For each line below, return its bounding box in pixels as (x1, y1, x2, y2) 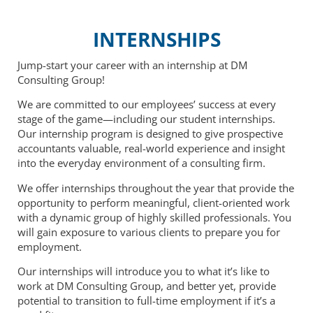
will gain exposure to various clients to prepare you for (17, 224, 280, 239)
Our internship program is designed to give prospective (17, 126, 283, 141)
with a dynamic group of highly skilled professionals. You (17, 210, 291, 224)
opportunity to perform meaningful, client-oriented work (17, 195, 290, 210)
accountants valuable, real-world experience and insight (17, 141, 285, 156)
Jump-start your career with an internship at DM (17, 57, 247, 72)
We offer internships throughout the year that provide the (17, 180, 294, 195)
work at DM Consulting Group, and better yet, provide (17, 279, 276, 293)
